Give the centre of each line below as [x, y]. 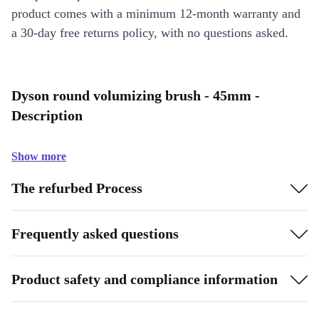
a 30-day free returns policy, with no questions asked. [150, 33]
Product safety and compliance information [145, 279]
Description [47, 115]
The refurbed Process [77, 188]
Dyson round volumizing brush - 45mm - [136, 95]
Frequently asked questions [95, 233]
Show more [39, 156]
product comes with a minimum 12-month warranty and [156, 14]
